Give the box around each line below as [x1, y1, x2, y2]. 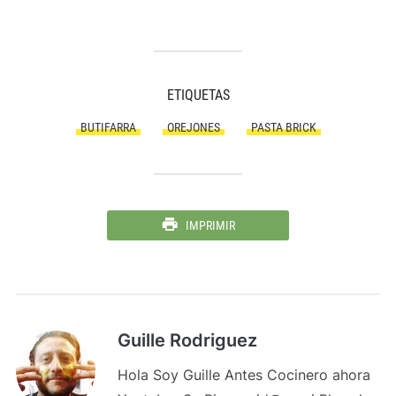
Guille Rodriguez [117, 329, 257, 351]
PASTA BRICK [250, 119, 316, 134]
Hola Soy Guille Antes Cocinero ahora [117, 365, 370, 384]
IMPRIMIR [186, 217, 235, 232]
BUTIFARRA [80, 119, 136, 134]
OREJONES [166, 119, 220, 134]
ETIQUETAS [166, 86, 230, 103]
